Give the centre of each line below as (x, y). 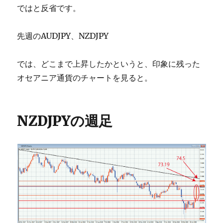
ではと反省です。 (49, 8)
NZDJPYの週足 (65, 121)
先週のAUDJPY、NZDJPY (63, 36)
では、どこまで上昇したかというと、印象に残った (109, 64)
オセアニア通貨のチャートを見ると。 (85, 78)
